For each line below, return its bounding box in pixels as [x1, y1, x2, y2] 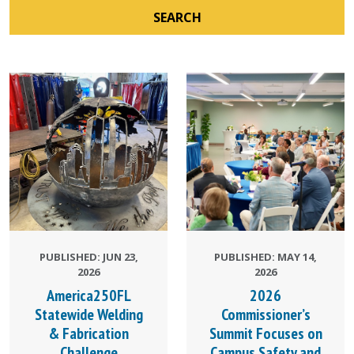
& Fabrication [48, 323, 129, 344]
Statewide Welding [34, 304, 143, 325]
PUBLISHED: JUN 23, [39, 250, 138, 264]
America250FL [46, 285, 131, 306]
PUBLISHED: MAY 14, [214, 250, 317, 264]
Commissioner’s [220, 304, 311, 325]
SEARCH [153, 9, 201, 26]
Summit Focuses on [209, 323, 322, 344]
